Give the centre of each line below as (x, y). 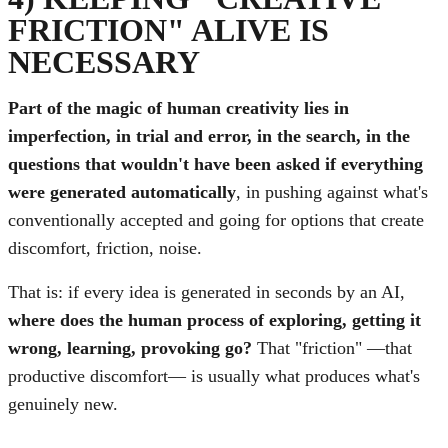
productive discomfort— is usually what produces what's (214, 376)
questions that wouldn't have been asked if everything (215, 164)
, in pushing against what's (332, 192)
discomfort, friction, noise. (105, 248)
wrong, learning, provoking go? (130, 348)
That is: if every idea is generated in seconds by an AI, (206, 292)
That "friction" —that (332, 348)
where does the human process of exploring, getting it (214, 320)
